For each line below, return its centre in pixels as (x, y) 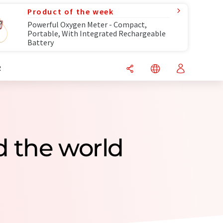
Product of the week (71, 11)
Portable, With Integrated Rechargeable (97, 33)
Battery (41, 42)
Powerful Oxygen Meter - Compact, (87, 24)
